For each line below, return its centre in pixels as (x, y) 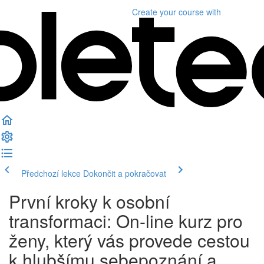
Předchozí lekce (51, 173)
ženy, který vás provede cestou (129, 240)
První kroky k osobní (89, 201)
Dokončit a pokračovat (125, 173)
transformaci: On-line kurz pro (126, 221)
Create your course (168, 12)
